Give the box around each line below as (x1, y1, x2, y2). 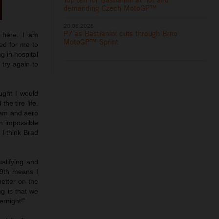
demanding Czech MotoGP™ (64, 3, 157, 13)
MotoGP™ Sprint (64, 37, 119, 46)
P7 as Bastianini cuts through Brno (64, 28, 178, 38)
